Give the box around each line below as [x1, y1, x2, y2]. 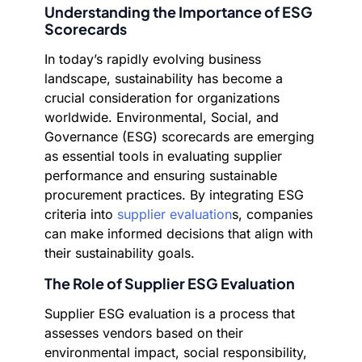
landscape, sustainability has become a [44, 70, 283, 86]
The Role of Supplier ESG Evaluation [44, 274, 295, 293]
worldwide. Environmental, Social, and [44, 109, 279, 125]
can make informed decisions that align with [44, 225, 313, 242]
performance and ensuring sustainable [44, 167, 277, 183]
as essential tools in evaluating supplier [44, 148, 282, 164]
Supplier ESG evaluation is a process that [44, 305, 295, 322]
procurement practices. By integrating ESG [44, 187, 304, 203]
